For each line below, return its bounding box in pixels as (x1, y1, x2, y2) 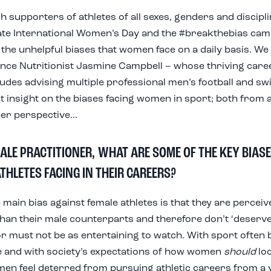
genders (174, 13, 214, 22)
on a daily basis (178, 45, 249, 55)
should (224, 247, 256, 257)
